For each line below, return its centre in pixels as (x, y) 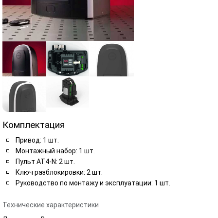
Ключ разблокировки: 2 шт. (59, 172)
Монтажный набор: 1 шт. (55, 151)
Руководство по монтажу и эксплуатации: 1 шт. (93, 183)
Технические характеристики (51, 205)
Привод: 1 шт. (37, 140)
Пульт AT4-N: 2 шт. (45, 162)
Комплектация (34, 125)
